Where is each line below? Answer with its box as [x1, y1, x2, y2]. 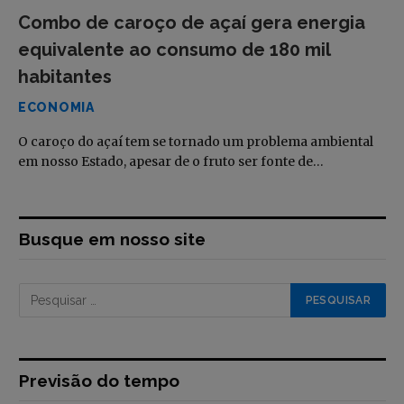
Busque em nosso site [19, 228, 206, 249]
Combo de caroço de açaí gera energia [18, 11, 365, 33]
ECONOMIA [18, 99, 95, 115]
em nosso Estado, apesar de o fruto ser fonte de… [18, 152, 324, 170]
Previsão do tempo [19, 370, 179, 390]
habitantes [18, 65, 112, 87]
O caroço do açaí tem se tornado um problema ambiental [18, 133, 373, 150]
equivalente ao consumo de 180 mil [18, 38, 330, 60]
